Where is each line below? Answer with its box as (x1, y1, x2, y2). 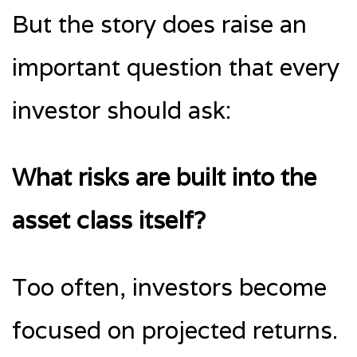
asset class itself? (12, 204, 206, 236)
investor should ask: (12, 94, 231, 126)
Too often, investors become (12, 271, 327, 303)
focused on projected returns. (12, 314, 338, 346)
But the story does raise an (12, 8, 307, 40)
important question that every (12, 51, 339, 83)
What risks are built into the (12, 161, 316, 193)
